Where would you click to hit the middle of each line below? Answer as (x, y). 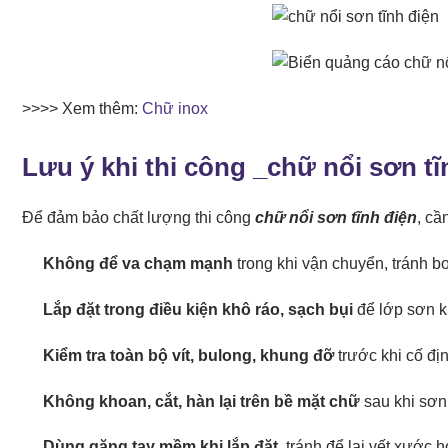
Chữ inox (177, 108)
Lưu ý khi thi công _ (144, 166)
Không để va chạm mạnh (137, 264)
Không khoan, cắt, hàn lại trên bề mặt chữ (201, 401)
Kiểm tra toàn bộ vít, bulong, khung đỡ (188, 355)
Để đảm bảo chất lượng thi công (138, 218)
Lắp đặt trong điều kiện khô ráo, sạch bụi (197, 309)
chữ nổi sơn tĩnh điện (336, 218)
